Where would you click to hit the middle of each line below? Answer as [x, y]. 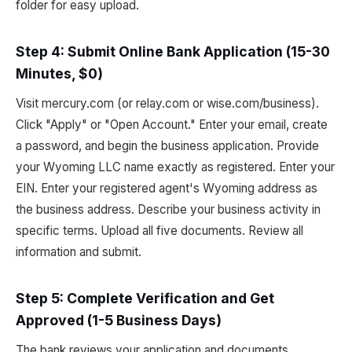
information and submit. [79, 252]
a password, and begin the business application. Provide [167, 146]
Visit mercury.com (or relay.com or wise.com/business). [167, 103]
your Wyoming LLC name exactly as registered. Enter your [175, 167]
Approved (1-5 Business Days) [119, 320]
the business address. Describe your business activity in [168, 209]
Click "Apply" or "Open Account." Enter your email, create [172, 125]
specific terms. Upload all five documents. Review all [159, 231]
